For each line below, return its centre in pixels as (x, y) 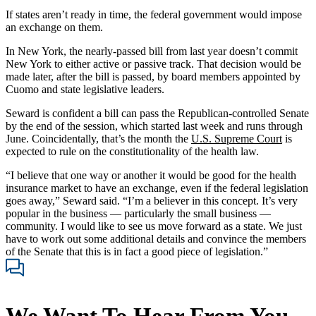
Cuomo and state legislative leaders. (85, 89)
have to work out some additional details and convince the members (156, 238)
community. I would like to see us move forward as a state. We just (154, 226)
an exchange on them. (54, 27)
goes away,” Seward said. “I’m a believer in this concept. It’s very (152, 200)
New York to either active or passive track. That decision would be (153, 63)
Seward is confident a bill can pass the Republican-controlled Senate (157, 113)
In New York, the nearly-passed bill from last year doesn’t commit (152, 51)
